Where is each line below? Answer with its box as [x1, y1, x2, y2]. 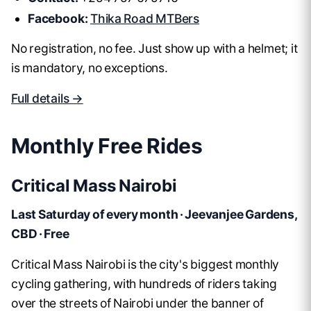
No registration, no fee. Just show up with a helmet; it [11, 41, 298, 56]
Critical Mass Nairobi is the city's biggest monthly [11, 257, 280, 272]
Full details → [11, 91, 83, 106]
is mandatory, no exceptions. [11, 60, 168, 76]
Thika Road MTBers [90, 11, 200, 26]
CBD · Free [11, 226, 69, 242]
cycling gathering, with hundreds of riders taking [11, 276, 278, 292]
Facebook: [28, 11, 88, 26]
